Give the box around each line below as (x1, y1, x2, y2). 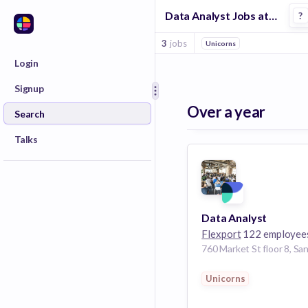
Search (14, 107, 45, 120)
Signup (14, 82, 44, 94)
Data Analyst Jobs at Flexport (268, 9, 277, 22)
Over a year (187, 102, 265, 121)
